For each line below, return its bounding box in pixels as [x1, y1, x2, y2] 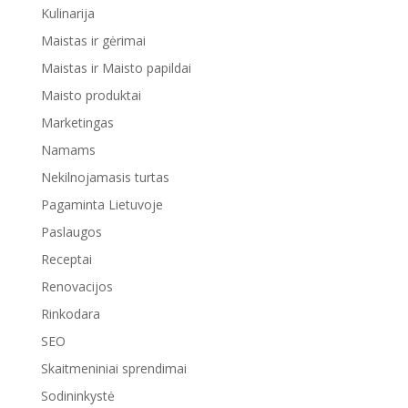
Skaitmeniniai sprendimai [40, 359, 187, 377]
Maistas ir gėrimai [40, 31, 146, 49]
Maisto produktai [40, 86, 141, 104]
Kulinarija [40, 4, 95, 22]
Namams [40, 140, 96, 158]
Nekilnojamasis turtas [40, 168, 169, 186]
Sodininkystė [40, 386, 115, 404]
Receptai [40, 250, 92, 268]
